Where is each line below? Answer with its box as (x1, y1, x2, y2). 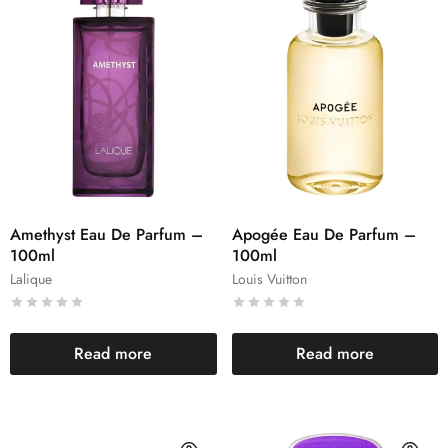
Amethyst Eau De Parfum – (10, 223, 203, 247)
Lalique (10, 269, 52, 290)
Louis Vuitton (231, 269, 307, 290)
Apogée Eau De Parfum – (231, 223, 416, 247)
